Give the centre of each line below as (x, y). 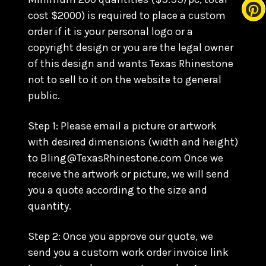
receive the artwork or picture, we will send (129, 174)
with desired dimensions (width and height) (133, 142)
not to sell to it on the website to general (125, 80)
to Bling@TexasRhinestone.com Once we (126, 158)
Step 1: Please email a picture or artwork (122, 126)
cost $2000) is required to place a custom (127, 15)
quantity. (50, 206)
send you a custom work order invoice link (128, 252)
